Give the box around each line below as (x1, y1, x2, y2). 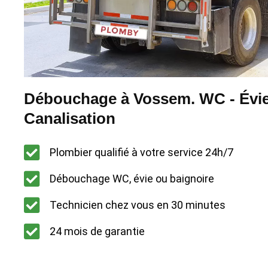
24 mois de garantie (49, 225, 145, 238)
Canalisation (24, 109, 115, 127)
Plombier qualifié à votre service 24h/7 (49, 146, 233, 159)
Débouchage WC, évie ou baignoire (49, 172, 214, 185)
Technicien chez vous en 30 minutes (49, 199, 226, 212)
